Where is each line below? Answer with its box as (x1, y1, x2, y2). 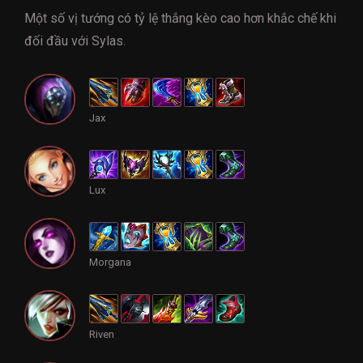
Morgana (88, 256, 131, 269)
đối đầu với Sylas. (24, 33, 126, 49)
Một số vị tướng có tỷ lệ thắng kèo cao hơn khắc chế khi (24, 11, 336, 27)
